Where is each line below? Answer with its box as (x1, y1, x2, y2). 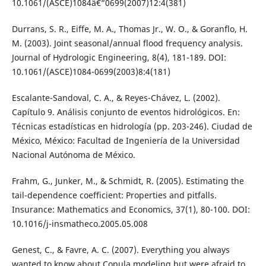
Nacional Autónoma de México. (11, 148, 135, 160)
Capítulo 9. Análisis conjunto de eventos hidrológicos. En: (11, 106, 240, 118)
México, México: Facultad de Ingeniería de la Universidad (11, 134, 240, 146)
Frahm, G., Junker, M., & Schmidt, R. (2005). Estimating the (11, 175, 244, 186)
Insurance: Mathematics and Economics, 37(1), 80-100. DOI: (11, 203, 250, 215)
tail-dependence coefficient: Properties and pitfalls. (11, 189, 217, 201)
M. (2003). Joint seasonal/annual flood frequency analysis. (11, 37, 243, 49)
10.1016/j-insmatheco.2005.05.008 (11, 217, 148, 229)
